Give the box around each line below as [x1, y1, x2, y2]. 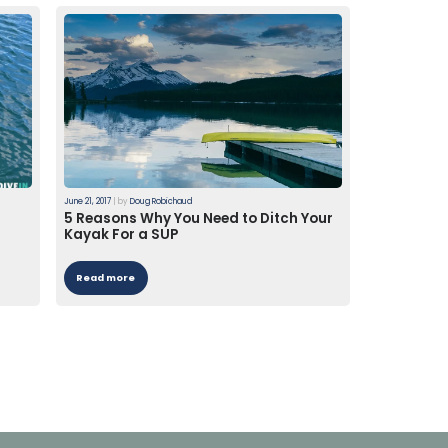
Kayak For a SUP [63, 225, 178, 245]
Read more [76, 271, 136, 285]
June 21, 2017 [63, 196, 111, 208]
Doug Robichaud [129, 196, 192, 208]
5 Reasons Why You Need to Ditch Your [63, 209, 333, 229]
